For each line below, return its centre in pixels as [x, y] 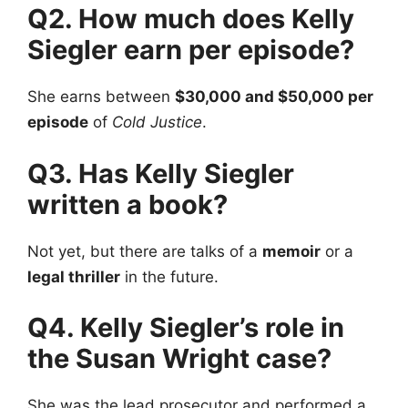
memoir [291, 251]
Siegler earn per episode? [191, 50]
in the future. [169, 276]
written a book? [127, 204]
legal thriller [74, 276]
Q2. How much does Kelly [191, 19]
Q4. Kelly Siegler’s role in [186, 328]
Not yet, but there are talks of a [145, 251]
